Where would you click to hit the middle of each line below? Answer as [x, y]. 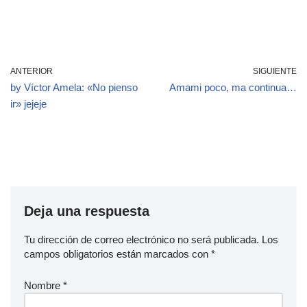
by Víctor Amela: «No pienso [74, 87]
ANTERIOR [32, 71]
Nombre [44, 285]
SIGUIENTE [275, 71]
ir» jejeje [28, 104]
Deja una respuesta [87, 211]
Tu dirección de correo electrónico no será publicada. [142, 240]
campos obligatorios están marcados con [118, 254]
